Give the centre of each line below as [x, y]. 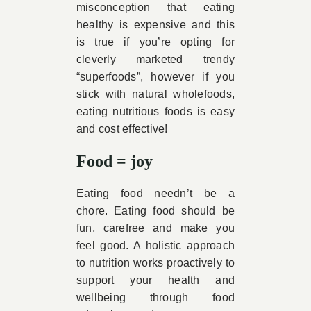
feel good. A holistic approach [155, 245]
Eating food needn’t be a [155, 193]
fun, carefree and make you [155, 228]
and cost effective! [122, 129]
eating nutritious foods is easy [155, 111]
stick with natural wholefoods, [155, 94]
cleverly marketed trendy [155, 59]
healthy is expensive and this [155, 25]
